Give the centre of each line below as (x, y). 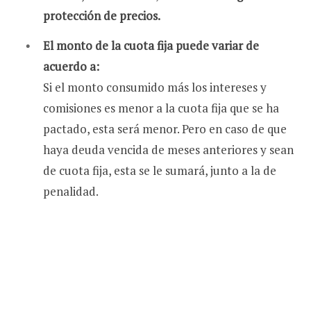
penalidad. (71, 192)
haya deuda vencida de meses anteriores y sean (168, 150)
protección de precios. (102, 15)
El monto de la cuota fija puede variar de (151, 46)
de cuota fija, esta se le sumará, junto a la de (160, 171)
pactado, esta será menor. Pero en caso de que (165, 129)
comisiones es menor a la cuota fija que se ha (161, 108)
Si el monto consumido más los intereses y (155, 87)
